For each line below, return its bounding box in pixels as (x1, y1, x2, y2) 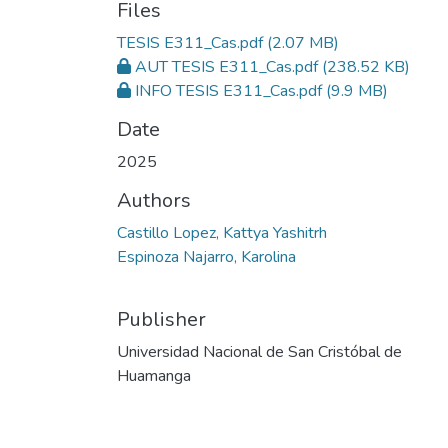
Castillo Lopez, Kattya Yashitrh (117, 222, 327, 245)
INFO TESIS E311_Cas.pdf (135, 80, 322, 103)
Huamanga (117, 365, 191, 388)
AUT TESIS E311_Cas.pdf (135, 56, 318, 79)
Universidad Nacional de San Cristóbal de (117, 341, 402, 364)
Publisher (117, 306, 206, 334)
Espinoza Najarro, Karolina (117, 246, 296, 269)
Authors (117, 187, 191, 215)
